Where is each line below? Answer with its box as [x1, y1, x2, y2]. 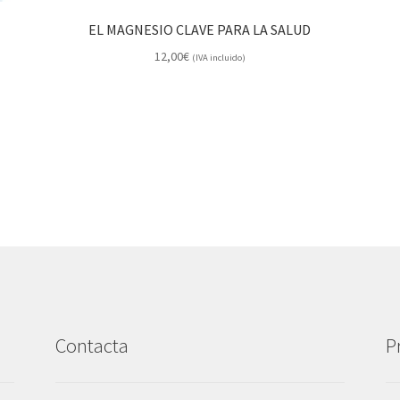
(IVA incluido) [191, 51, 246, 63]
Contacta [55, 333, 129, 359]
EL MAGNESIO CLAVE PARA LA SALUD [88, 21, 312, 39]
